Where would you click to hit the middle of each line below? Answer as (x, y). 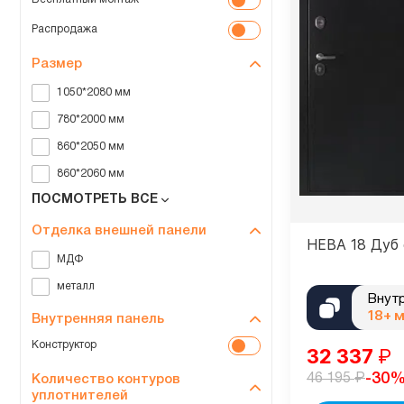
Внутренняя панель (98, 319)
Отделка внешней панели (119, 231)
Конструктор (64, 345)
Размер (57, 64)
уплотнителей (80, 396)
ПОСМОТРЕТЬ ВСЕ (95, 200)
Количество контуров (106, 380)
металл (76, 286)
